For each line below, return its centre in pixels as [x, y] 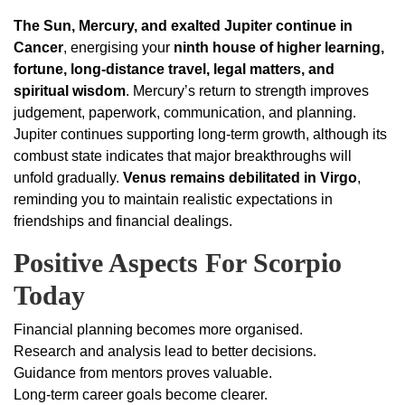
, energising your [118, 48]
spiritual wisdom [70, 91]
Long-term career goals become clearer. [141, 395]
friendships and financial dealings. [123, 221]
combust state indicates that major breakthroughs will [183, 156]
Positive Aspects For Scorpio [178, 263]
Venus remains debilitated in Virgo [240, 178]
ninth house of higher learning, [279, 48]
